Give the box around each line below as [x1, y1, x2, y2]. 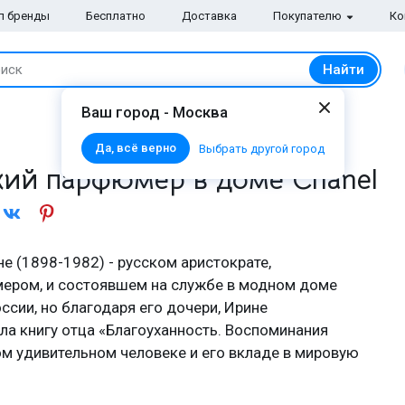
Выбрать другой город [199, 141, 325, 155]
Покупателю [273, 9, 343, 23]
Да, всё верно [95, 141, 176, 155]
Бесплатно [85, 9, 146, 23]
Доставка [182, 9, 238, 23]
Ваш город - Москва [81, 103, 228, 121]
